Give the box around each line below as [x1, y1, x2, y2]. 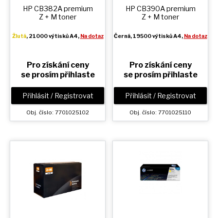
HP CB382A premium [22, 4, 93, 13]
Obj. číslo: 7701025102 [26, 109, 89, 116]
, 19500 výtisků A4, [130, 33, 184, 39]
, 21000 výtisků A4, [26, 33, 80, 39]
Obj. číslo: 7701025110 [129, 109, 191, 116]
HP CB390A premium [125, 4, 196, 13]
